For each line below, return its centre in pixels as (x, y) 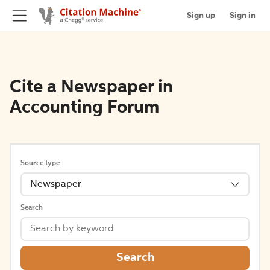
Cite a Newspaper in (91, 87)
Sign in (243, 15)
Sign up (201, 15)
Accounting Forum (84, 108)
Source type (40, 163)
